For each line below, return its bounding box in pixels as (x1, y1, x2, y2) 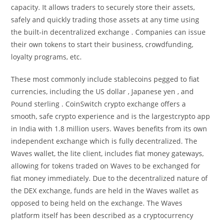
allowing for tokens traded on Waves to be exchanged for (11, 161, 201, 170)
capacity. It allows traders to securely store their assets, (11, 2, 195, 12)
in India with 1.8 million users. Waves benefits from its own (11, 124, 208, 133)
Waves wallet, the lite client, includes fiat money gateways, (11, 149, 204, 158)
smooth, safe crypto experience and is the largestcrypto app (11, 111, 211, 121)
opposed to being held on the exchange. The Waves (11, 198, 183, 208)
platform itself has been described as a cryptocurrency (11, 211, 194, 220)
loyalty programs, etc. (11, 52, 82, 61)
